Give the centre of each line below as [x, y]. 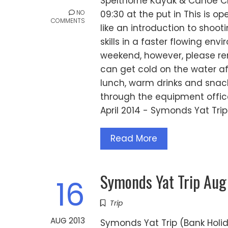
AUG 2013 [68, 220]
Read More [134, 138]
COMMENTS [68, 20]
